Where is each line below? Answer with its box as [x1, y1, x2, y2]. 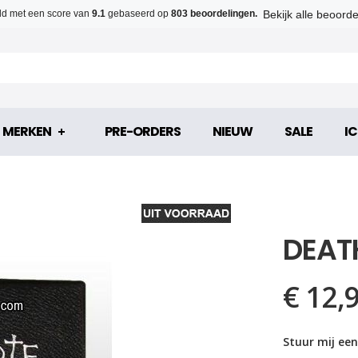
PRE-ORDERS [104, 122, 181, 141]
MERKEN [2, 122, 51, 141]
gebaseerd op [108, 8, 171, 19]
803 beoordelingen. [171, 8, 257, 19]
